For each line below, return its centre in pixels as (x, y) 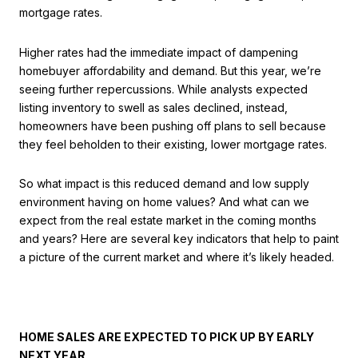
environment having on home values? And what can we (164, 202)
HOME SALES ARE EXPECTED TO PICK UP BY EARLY (167, 336)
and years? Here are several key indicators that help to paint (179, 239)
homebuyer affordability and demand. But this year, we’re (170, 70)
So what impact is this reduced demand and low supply (164, 184)
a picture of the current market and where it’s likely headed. (177, 257)
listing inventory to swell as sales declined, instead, (153, 107)
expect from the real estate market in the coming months (168, 221)
